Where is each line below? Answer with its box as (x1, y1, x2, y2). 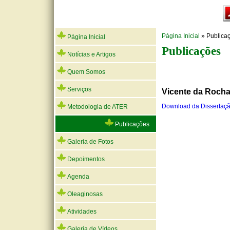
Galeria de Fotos (66, 138, 113, 145)
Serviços (66, 86, 91, 93)
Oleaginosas (66, 190, 103, 198)
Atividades (66, 208, 97, 215)
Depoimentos (66, 156, 105, 163)
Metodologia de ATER (66, 103, 128, 110)
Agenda (66, 173, 89, 180)
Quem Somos (66, 68, 105, 75)
